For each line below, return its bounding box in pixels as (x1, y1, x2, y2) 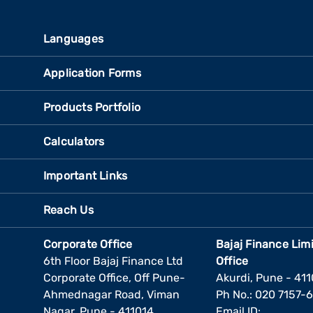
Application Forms (43, 66, 141, 80)
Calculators (43, 135, 105, 148)
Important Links (43, 169, 128, 182)
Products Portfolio (43, 101, 140, 114)
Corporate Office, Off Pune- (43, 271, 185, 284)
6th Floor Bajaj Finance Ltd (43, 254, 183, 268)
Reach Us (43, 203, 94, 217)
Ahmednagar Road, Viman (43, 288, 180, 301)
